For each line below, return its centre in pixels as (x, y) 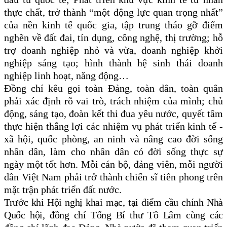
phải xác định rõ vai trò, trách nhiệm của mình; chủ (113, 101)
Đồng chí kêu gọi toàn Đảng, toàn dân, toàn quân (113, 88)
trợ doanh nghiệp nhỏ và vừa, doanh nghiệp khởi (113, 50)
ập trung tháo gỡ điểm (174, 25)
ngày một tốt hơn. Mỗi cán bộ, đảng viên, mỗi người (113, 164)
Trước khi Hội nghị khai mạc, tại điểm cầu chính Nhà (113, 202)
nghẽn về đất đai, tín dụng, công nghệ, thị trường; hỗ (113, 38)
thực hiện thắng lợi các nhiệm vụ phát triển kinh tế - (113, 126)
